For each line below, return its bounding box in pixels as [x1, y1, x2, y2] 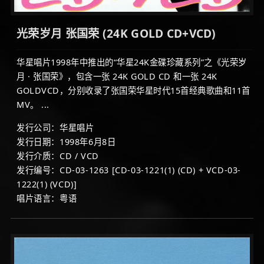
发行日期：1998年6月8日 [16, 136, 116, 147]
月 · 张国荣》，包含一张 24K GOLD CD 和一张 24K [16, 70, 217, 82]
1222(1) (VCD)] [16, 178, 77, 190]
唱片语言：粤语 [16, 192, 77, 204]
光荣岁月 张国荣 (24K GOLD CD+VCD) [16, 25, 216, 41]
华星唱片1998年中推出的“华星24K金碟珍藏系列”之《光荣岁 [16, 56, 247, 68]
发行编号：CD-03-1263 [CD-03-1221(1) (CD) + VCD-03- [16, 164, 242, 176]
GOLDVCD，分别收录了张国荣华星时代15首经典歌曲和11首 [16, 84, 250, 96]
